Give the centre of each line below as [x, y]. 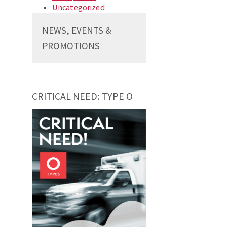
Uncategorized [78, 7]
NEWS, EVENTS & [77, 31]
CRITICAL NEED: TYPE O [82, 97]
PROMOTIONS [71, 46]
